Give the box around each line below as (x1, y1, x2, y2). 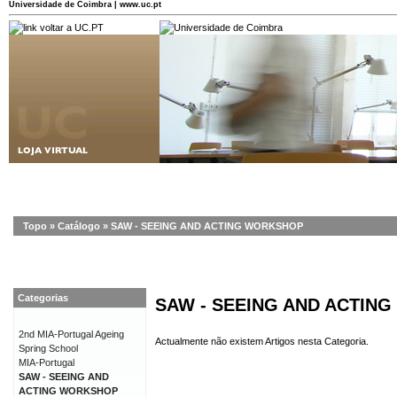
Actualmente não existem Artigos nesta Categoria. (155, 336, 369, 347)
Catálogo (58, 221, 100, 231)
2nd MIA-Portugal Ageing (19, 329, 124, 339)
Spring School (19, 343, 78, 354)
